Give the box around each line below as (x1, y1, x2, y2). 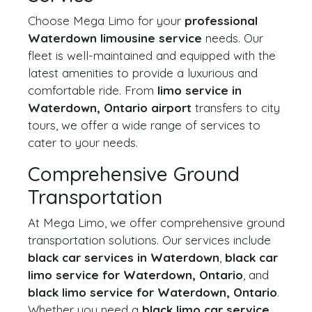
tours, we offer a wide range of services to (28, 118, 260, 132)
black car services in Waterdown (28, 250, 219, 265)
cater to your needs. (28, 135, 138, 150)
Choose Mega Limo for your (28, 13, 185, 28)
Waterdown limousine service (28, 31, 202, 45)
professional (185, 13, 258, 28)
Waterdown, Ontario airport (28, 100, 192, 115)
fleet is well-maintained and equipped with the (28, 48, 276, 63)
